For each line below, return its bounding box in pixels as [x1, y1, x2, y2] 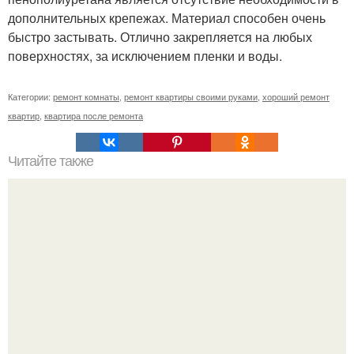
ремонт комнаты [53, 89, 119, 103]
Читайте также [8, 153, 93, 169]
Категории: [8, 89, 53, 103]
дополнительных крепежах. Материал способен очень [8, 8, 326, 27]
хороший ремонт [262, 89, 330, 103]
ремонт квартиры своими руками [124, 89, 258, 103]
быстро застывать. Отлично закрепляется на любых [8, 27, 312, 46]
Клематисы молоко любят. [100, 296, 254, 315]
